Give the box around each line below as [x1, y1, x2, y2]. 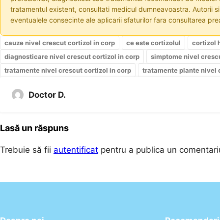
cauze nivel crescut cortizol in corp [4, 38, 115, 47]
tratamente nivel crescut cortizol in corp [4, 66, 131, 74]
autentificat [54, 144, 98, 155]
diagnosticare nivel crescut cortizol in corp [4, 52, 139, 60]
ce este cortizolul [126, 38, 181, 47]
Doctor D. [28, 89, 66, 100]
